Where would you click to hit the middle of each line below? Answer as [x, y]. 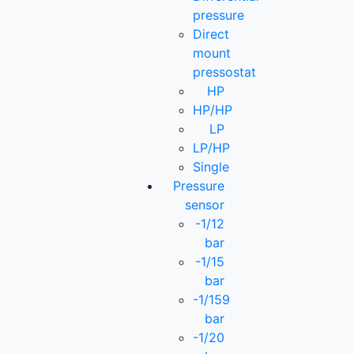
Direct [211, 34]
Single [211, 166]
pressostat [225, 72]
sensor [204, 204]
